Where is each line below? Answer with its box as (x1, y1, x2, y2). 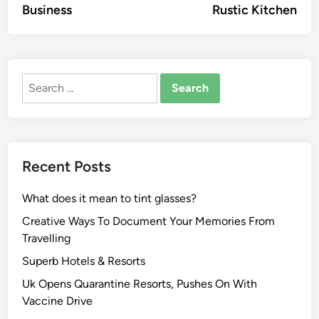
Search (21, 74, 58, 88)
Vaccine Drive (22, 294, 93, 308)
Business (22, 2, 73, 18)
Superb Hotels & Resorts (22, 254, 146, 268)
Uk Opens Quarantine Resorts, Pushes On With (22, 277, 258, 291)
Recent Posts (22, 157, 112, 175)
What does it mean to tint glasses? (22, 192, 197, 205)
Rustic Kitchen (211, 2, 297, 18)
